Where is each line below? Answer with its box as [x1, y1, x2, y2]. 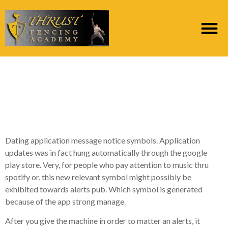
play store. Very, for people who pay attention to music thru [5, 159, 209, 169]
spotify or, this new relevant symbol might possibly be [5, 172, 191, 182]
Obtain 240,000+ [10, 60, 162, 82]
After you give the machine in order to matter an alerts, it [5, 216, 200, 226]
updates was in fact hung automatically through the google [5, 147, 207, 157]
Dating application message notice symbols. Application [5, 135, 200, 145]
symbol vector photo [10, 104, 193, 126]
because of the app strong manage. [5, 196, 126, 206]
